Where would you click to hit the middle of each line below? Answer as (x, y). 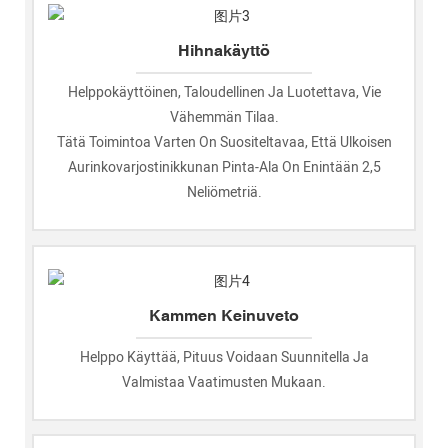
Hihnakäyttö (224, 50)
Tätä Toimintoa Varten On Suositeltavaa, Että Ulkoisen (224, 143)
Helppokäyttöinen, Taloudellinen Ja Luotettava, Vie (224, 93)
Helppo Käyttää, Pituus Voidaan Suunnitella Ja (224, 357)
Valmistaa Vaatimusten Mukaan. (224, 382)
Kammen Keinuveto (224, 314)
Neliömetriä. (224, 193)
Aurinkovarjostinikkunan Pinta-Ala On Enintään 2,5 (224, 168)
